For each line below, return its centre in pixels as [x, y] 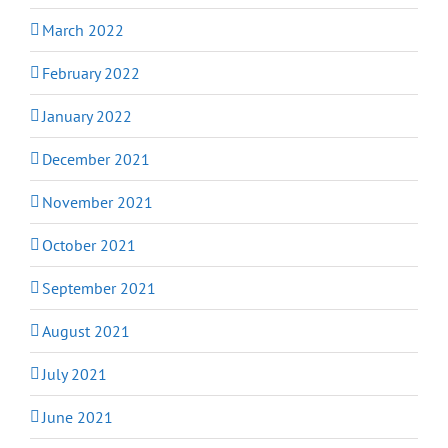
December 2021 [96, 158]
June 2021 [77, 416]
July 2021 [74, 373]
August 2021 [86, 330]
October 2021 [89, 244]
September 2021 [99, 287]
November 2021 [97, 201]
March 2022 [83, 29]
